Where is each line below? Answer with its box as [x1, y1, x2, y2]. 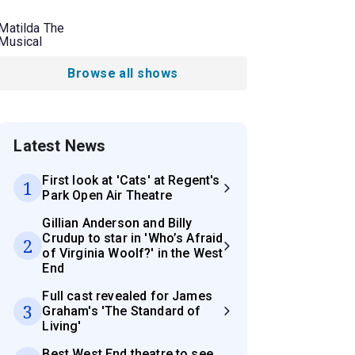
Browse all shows [67, 66, 178, 82]
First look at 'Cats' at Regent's [42, 173, 220, 189]
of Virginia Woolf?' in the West [42, 246, 223, 261]
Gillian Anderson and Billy [42, 216, 193, 231]
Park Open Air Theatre [42, 188, 172, 204]
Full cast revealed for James [42, 288, 212, 304]
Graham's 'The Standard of [42, 303, 201, 319]
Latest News [13, 136, 106, 156]
